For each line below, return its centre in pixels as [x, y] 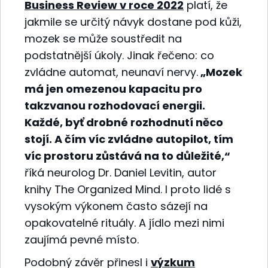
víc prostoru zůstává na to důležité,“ [127, 156]
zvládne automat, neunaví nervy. [111, 72]
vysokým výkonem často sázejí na [116, 206]
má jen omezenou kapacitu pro [113, 89]
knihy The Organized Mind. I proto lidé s [128, 189]
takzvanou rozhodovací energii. [115, 105]
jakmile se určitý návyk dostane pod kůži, [133, 22]
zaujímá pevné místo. [82, 239]
